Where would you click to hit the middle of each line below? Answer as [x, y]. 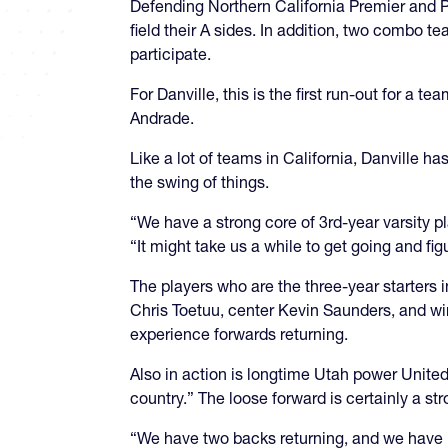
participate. [170, 53]
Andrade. [164, 117]
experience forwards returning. [239, 333]
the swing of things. [199, 181]
